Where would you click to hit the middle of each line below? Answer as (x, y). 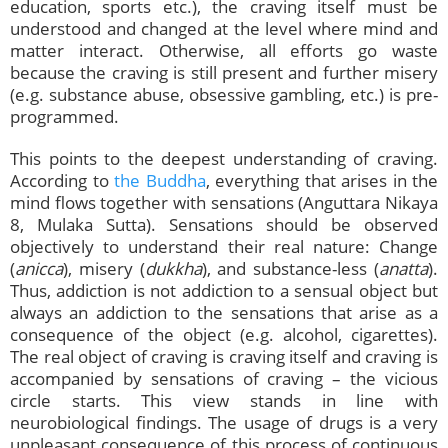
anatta (404, 269)
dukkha (173, 269)
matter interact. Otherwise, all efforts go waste (224, 51)
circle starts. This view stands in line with (224, 401)
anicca (39, 269)
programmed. (64, 117)
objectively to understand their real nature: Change (224, 247)
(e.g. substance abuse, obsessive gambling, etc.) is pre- (224, 95)
